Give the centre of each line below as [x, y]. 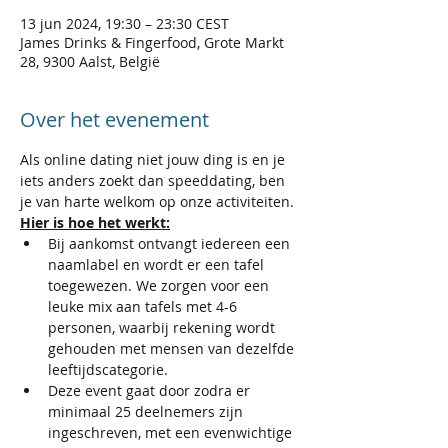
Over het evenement [114, 119]
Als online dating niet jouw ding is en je [154, 159]
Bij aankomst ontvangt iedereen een [171, 243]
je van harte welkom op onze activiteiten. [157, 201]
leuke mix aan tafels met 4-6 [144, 306]
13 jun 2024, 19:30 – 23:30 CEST [124, 23]
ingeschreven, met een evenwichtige [172, 432]
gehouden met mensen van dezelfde [173, 348]
